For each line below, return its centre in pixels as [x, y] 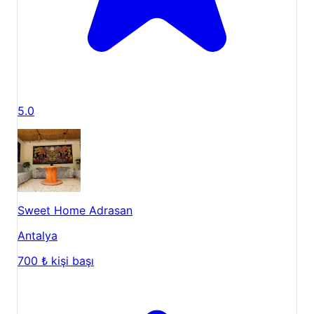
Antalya [37, 235]
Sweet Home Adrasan [75, 210]
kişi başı [73, 260]
